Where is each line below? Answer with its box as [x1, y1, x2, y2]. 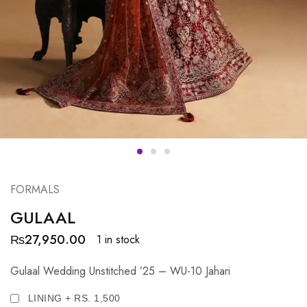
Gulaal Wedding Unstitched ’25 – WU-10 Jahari [10, 262, 230, 279]
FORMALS [10, 181, 60, 197]
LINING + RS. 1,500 [25, 292, 121, 304]
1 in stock [97, 232, 140, 248]
